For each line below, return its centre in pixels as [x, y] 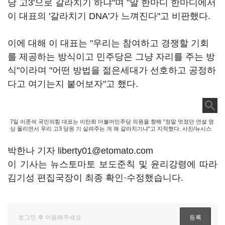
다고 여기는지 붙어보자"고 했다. [74, 84]
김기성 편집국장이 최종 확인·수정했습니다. [95, 178]
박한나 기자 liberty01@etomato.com [80, 151]
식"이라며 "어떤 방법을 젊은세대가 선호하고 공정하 [112, 70]
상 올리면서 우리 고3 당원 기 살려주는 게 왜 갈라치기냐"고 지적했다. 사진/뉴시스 [111, 129]
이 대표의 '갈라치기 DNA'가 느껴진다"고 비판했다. [109, 16]
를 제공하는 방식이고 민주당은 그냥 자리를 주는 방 [111, 57]
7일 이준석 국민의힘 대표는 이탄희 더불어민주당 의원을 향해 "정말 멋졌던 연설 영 [112, 122]
